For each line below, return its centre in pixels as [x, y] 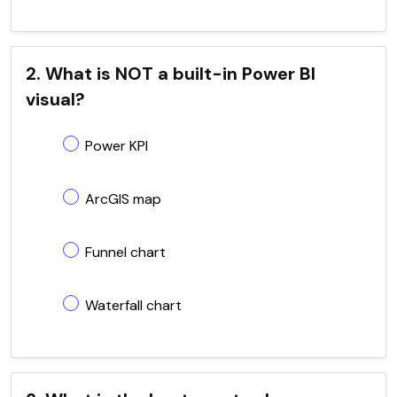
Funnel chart [125, 252]
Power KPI [117, 145]
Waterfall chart [133, 305]
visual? [55, 99]
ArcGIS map [123, 198]
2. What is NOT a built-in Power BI [171, 73]
